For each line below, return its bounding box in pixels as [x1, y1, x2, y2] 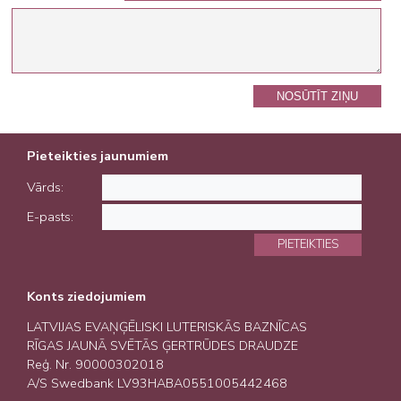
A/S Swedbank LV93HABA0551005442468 [27, 374, 288, 393]
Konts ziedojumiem [27, 286, 147, 305]
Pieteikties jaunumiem [27, 146, 169, 165]
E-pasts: [27, 207, 78, 226]
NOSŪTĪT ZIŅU [276, 89, 358, 103]
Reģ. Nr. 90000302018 [27, 355, 165, 374]
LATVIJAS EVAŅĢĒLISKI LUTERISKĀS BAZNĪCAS [27, 318, 308, 337]
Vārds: [27, 177, 68, 196]
